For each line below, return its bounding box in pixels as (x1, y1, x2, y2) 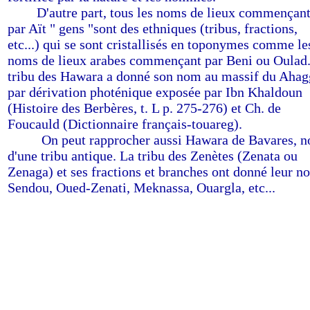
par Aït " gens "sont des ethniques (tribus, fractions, (8, 21, 298, 36)
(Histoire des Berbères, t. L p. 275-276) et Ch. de (8, 100, 281, 116)
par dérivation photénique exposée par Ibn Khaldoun (8, 84, 302, 100)
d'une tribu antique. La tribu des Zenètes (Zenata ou (8, 148, 298, 163)
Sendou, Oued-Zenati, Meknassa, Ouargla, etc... (8, 180, 275, 195)
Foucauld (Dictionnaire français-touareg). (8, 116, 242, 131)
